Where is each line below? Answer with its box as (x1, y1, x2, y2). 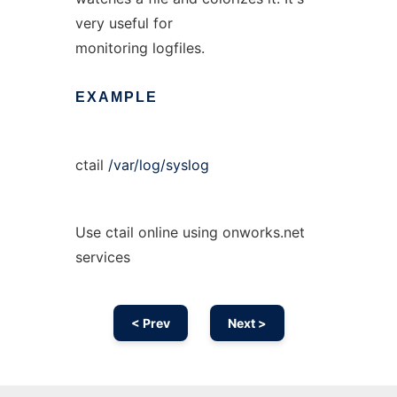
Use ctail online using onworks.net (74, 223, 305, 241)
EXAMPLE (74, 90, 158, 105)
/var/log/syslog (107, 156, 209, 174)
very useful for (74, 14, 173, 32)
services (74, 248, 130, 266)
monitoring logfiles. (74, 39, 205, 57)
